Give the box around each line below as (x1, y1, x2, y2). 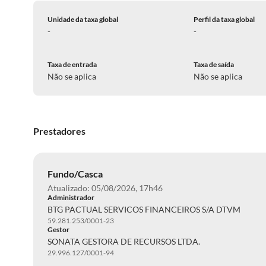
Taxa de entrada (47, 60, 97, 69)
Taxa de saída (194, 60, 235, 69)
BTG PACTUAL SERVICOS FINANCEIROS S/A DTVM (47, 204, 240, 214)
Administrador (47, 193, 94, 202)
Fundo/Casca (47, 168, 103, 179)
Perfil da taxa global (194, 15, 255, 24)
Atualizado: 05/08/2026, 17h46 (47, 183, 163, 193)
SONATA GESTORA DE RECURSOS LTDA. (47, 236, 200, 246)
